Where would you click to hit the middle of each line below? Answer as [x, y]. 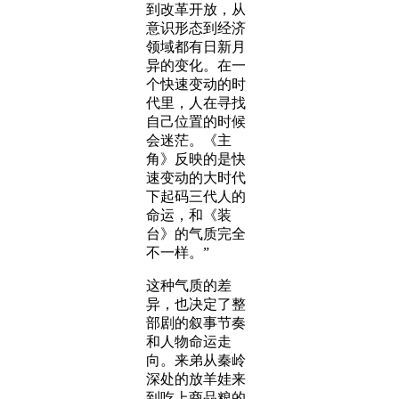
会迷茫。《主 [189, 140]
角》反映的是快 [196, 159]
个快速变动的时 [196, 84]
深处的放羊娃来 [196, 379]
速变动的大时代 [196, 178]
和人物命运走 [189, 342]
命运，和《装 [189, 215]
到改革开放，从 [196, 9]
